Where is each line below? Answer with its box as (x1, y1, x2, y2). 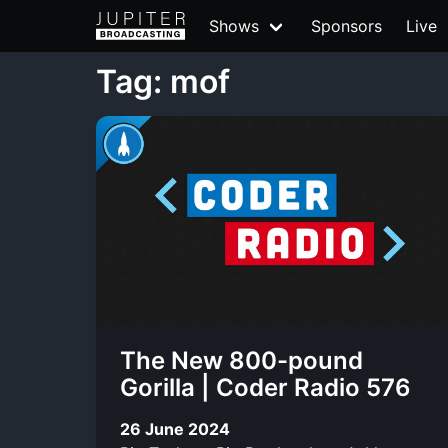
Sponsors (311, 16, 382, 36)
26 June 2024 (120, 418, 230, 439)
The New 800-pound (120, 346, 363, 375)
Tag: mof (96, 62, 230, 101)
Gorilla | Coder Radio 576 (120, 373, 411, 402)
